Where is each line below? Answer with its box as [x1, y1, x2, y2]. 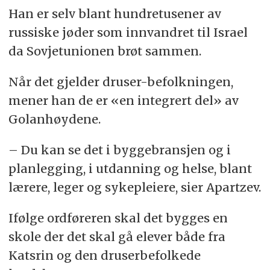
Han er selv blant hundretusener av [8, 6, 221, 22]
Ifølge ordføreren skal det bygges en [8, 210, 228, 225]
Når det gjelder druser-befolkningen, [8, 74, 233, 90]
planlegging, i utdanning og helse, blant [8, 161, 252, 176]
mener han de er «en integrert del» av [8, 93, 239, 108]
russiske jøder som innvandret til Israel [8, 25, 248, 40]
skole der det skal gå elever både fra [8, 228, 225, 244]
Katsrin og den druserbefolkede [8, 247, 201, 263]
